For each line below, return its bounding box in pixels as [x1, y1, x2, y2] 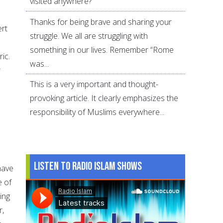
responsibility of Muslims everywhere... [30, 107, 165, 118]
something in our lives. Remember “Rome [30, 44, 174, 55]
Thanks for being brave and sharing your [30, 16, 172, 27]
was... [30, 58, 49, 69]
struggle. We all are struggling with [30, 30, 148, 41]
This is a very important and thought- [30, 79, 159, 90]
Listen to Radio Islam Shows [34, 159, 142, 173]
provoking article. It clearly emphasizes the [30, 93, 179, 104]
